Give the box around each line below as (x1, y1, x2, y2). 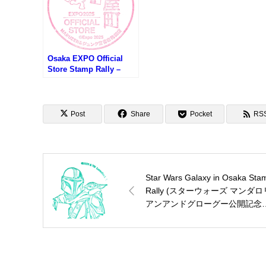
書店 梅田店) (47, 129, 91, 138)
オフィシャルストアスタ (47, 97, 132, 106)
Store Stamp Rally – (47, 65, 121, 74)
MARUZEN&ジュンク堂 (47, 118, 129, 128)
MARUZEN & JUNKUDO (47, 75, 132, 85)
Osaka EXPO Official (47, 54, 123, 64)
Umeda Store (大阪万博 (47, 86, 131, 96)
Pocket (190, 110, 212, 119)
